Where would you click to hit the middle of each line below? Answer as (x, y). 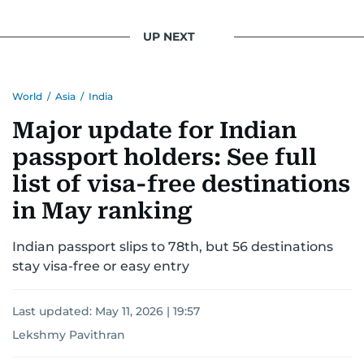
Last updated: (54, 311)
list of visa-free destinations (181, 184)
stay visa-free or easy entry (101, 266)
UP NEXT (169, 37)
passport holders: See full (165, 157)
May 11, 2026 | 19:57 (147, 311)
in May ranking (102, 210)
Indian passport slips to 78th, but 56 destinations (173, 246)
